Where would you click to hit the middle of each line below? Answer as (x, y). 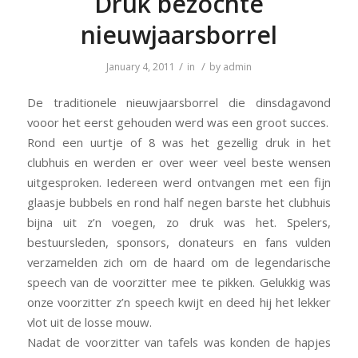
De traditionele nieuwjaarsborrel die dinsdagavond (179, 103)
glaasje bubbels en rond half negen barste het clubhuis (179, 203)
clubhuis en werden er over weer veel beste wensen (179, 163)
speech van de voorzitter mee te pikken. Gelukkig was (179, 282)
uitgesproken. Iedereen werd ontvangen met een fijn (179, 183)
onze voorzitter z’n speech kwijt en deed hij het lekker (179, 302)
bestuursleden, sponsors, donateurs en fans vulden (179, 243)
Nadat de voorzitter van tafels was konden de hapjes (179, 342)
